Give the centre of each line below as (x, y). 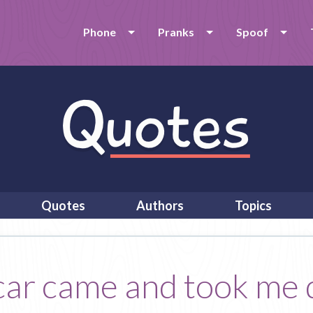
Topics (253, 205)
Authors (160, 205)
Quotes (63, 205)
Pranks (176, 32)
